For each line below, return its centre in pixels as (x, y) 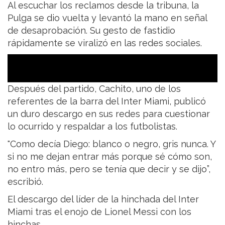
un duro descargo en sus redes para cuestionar (109, 114)
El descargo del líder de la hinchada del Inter (103, 199)
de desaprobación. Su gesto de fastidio (91, 30)
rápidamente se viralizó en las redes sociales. (105, 43)
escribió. (25, 181)
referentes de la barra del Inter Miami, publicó (107, 101)
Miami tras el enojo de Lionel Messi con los (99, 211)
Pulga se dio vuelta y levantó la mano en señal (107, 18)
